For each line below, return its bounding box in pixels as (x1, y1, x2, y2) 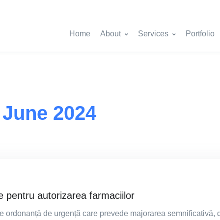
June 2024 (2, 102, 96, 124)
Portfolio (186, 29, 215, 38)
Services (138, 29, 168, 38)
